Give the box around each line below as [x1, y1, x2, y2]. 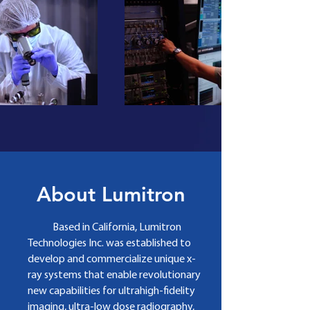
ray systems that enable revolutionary [28, 270, 201, 281]
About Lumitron [36, 182, 185, 206]
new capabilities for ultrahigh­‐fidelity [28, 286, 195, 297]
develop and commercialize [28, 254, 154, 265]
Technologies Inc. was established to [28, 238, 191, 249]
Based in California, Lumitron [28, 222, 181, 233]
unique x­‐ [154, 254, 196, 265]
